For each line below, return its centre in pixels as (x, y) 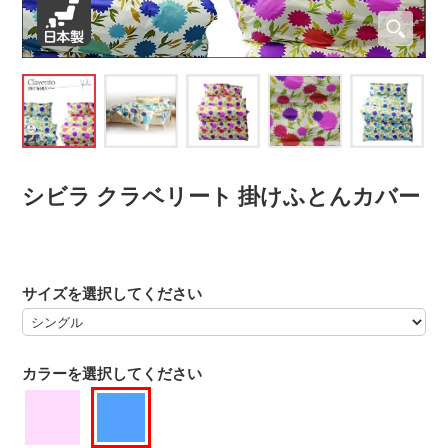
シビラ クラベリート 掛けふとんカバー (221, 195)
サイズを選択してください (112, 294)
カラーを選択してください (112, 374)
